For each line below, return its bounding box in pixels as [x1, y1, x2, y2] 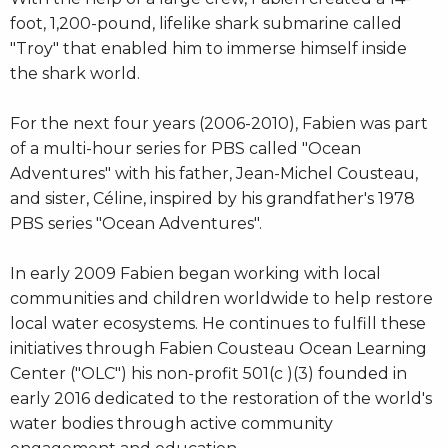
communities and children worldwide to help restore [10, 288, 433, 308]
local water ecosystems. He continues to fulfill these [10, 313, 426, 333]
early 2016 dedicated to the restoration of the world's [10, 388, 432, 408]
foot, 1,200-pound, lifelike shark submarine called [10, 13, 402, 33]
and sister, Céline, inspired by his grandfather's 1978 [10, 188, 415, 208]
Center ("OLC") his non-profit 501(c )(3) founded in [10, 363, 407, 383]
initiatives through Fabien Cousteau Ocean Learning [10, 338, 427, 358]
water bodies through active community [10, 413, 333, 433]
